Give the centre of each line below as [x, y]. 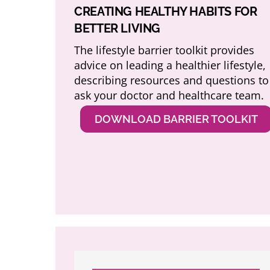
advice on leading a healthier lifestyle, [170, 65]
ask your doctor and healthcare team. [169, 95]
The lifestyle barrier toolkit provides [165, 50]
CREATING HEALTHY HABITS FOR [166, 11]
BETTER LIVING [117, 28]
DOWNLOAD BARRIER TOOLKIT [176, 119]
